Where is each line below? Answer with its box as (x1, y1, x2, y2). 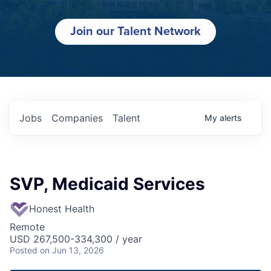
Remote (10, 221, 45, 233)
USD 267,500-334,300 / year (10, 233, 142, 246)
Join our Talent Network (70, 24, 201, 39)
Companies (51, 112, 103, 125)
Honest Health (29, 203, 94, 215)
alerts (220, 113, 242, 123)
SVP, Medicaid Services (10, 174, 205, 195)
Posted (10, 245, 38, 256)
